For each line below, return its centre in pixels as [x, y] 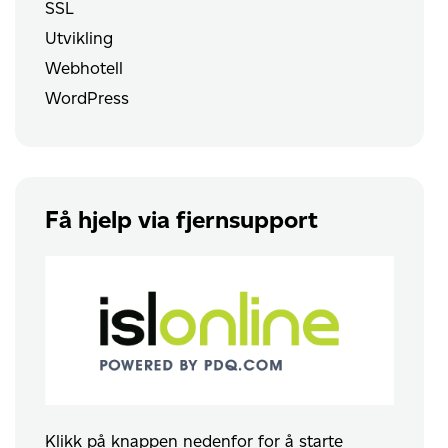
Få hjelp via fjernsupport [182, 220]
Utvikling [79, 38]
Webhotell [84, 68]
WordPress [87, 98]
